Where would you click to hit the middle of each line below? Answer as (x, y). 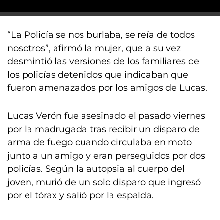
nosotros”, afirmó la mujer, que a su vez (94, 48)
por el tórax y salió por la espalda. (81, 195)
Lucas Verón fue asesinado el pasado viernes (106, 116)
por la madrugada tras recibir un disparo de (104, 129)
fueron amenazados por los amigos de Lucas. (107, 88)
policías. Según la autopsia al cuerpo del (96, 169)
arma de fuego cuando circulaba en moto (99, 142)
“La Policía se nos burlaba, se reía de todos (101, 35)
